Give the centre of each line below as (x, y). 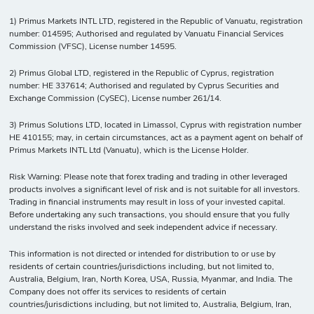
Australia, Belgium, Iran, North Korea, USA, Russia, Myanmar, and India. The (151, 279)
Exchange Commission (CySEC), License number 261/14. (116, 98)
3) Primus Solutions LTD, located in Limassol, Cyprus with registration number (156, 125)
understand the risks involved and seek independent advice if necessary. (144, 227)
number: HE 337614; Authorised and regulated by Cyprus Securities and (144, 86)
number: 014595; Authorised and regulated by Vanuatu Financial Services (147, 34)
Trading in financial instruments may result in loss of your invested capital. (148, 202)
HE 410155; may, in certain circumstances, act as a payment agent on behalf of (156, 138)
